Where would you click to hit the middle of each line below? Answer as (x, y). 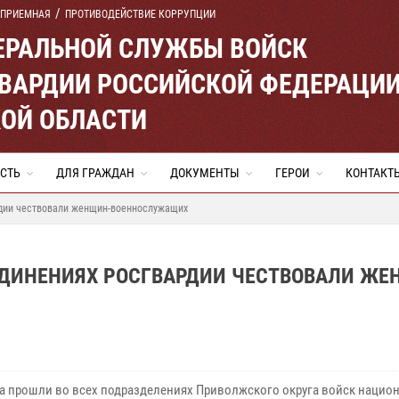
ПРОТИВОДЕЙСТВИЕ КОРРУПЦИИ (140, 14)
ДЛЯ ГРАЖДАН (95, 173)
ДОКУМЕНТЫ (205, 173)
